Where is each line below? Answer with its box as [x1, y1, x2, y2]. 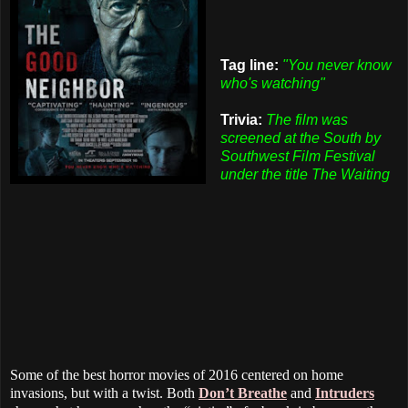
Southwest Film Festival [219, 148, 375, 164]
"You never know [281, 56, 392, 73]
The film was [265, 111, 348, 127]
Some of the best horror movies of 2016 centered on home [10, 366, 343, 382]
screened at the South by [219, 129, 381, 146]
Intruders [315, 384, 374, 401]
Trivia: [219, 111, 262, 127]
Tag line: [219, 56, 279, 73]
